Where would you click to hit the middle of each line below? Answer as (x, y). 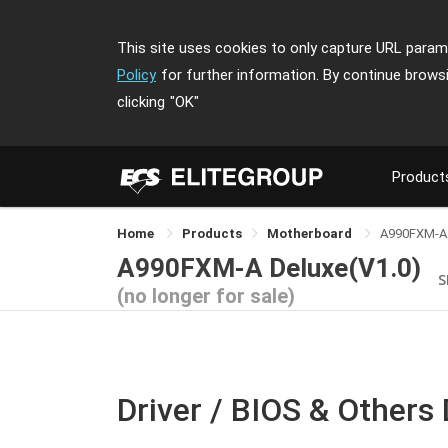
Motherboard (311, 233)
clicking (141, 102)
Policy (136, 75)
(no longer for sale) (206, 295)
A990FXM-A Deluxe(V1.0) (269, 267)
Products (212, 233)
